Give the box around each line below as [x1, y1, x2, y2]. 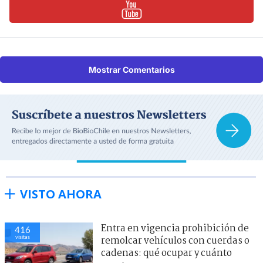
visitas [15, 233, 30, 240]
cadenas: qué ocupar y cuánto [101, 245, 232, 261]
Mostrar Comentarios [88, 65, 175, 75]
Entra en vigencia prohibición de [101, 221, 249, 236]
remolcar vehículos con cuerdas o [101, 233, 249, 248]
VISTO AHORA [20, 186, 102, 202]
